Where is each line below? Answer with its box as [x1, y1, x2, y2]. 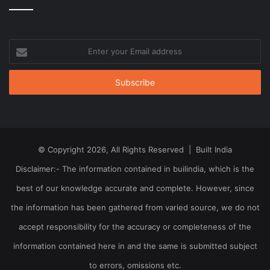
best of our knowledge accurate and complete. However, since [16, 183, 254, 193]
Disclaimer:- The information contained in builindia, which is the [16, 163, 254, 174]
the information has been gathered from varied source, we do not [10, 202, 260, 212]
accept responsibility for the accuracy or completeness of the [19, 221, 251, 231]
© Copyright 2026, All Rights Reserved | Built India [38, 144, 232, 154]
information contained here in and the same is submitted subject [13, 240, 257, 251]
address [8, 77, 39, 87]
